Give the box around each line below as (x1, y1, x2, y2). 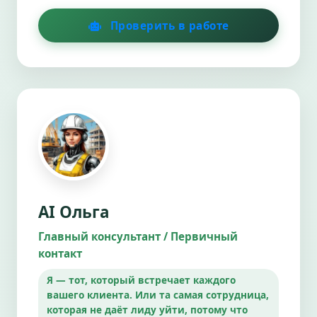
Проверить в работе (107, 18, 229, 33)
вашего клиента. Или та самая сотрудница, (47, 287, 269, 301)
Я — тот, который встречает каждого (47, 272, 236, 287)
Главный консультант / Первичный (38, 229, 238, 243)
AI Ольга (38, 200, 110, 223)
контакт (38, 246, 82, 260)
